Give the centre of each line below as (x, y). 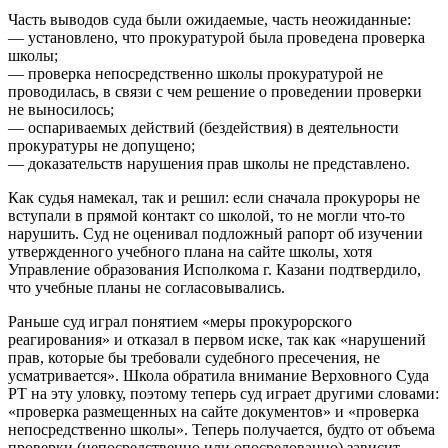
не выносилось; (61, 109)
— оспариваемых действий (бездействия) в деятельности (203, 127)
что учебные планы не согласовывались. (146, 287)
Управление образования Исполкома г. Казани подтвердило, (214, 269)
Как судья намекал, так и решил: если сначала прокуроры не (214, 197)
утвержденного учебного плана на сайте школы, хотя (190, 251)
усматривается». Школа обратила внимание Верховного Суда (218, 375)
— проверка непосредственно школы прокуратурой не (195, 73)
